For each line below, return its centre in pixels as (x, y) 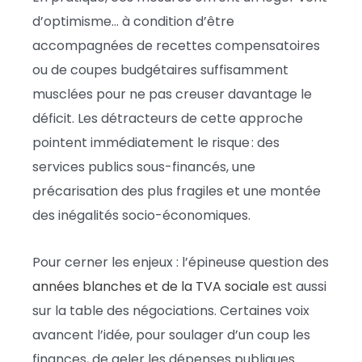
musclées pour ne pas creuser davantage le (172, 94)
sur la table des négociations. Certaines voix (171, 310)
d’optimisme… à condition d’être (133, 21)
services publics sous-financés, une (144, 166)
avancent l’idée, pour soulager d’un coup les (171, 335)
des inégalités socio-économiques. (141, 215)
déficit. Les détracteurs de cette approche (168, 118)
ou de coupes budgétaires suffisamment (160, 69)
